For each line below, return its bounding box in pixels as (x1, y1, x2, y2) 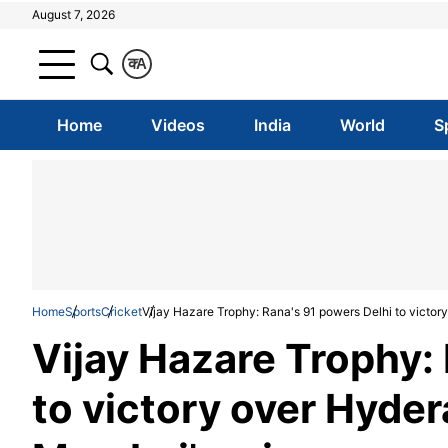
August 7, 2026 (32, 7, 115, 22)
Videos (150, 115, 205, 135)
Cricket (101, 304, 142, 319)
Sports (65, 304, 101, 319)
